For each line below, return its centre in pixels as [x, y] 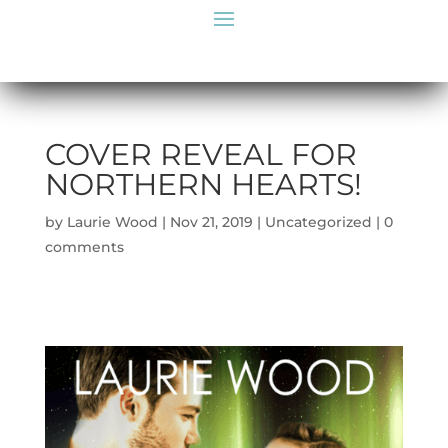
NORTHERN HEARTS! [203, 184]
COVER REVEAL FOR [200, 154]
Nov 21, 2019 [211, 222]
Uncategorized [318, 222]
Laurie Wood [112, 222]
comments [84, 247]
